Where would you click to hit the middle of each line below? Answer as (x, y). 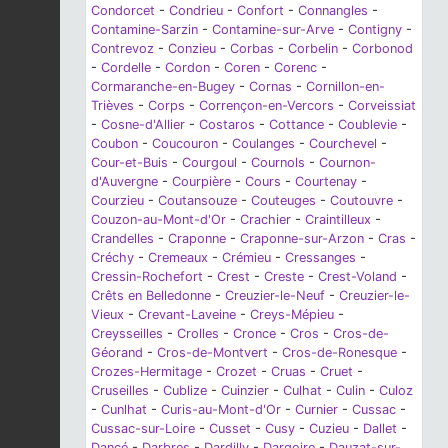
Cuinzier (245, 391)
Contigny (375, 30)
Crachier (265, 220)
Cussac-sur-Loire (143, 429)
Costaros (227, 125)
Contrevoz (122, 49)
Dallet (380, 429)
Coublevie (367, 125)
